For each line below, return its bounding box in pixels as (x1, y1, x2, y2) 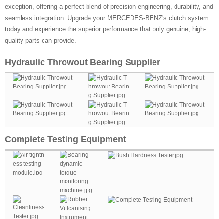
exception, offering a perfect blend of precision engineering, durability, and (5, 3, 213, 10)
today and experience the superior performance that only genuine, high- (5, 25, 206, 33)
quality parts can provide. (5, 37, 76, 44)
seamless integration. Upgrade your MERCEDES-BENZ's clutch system (5, 14, 209, 22)
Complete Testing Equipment (5, 134, 126, 144)
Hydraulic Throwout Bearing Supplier (5, 57, 160, 67)
